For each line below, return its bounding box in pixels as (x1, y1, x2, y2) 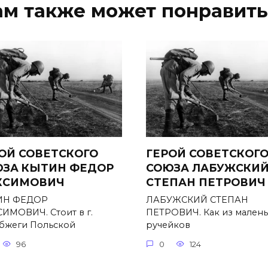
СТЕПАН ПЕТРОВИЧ (146, 176, 266, 189)
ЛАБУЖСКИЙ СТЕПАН (146, 194, 248, 206)
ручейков (146, 220, 190, 231)
